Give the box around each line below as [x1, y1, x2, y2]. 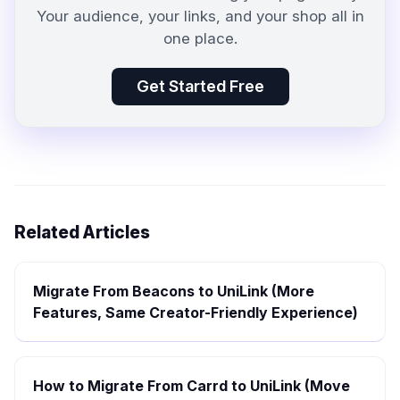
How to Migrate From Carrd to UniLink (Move [33, 377, 350, 395]
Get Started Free [136, 77, 264, 96]
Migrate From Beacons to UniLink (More [33, 282, 314, 300]
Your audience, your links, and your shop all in [36, 7, 364, 25]
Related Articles [14, 222, 150, 243]
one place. [162, 29, 237, 47]
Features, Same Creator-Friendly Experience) [33, 304, 358, 321]
